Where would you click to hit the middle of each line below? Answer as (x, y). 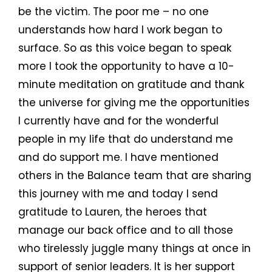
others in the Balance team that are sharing (135, 176)
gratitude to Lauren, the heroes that (113, 212)
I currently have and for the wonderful (118, 121)
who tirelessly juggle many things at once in (134, 249)
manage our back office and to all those (126, 230)
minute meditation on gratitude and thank (131, 85)
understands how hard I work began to (120, 30)
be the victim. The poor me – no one (114, 12)
